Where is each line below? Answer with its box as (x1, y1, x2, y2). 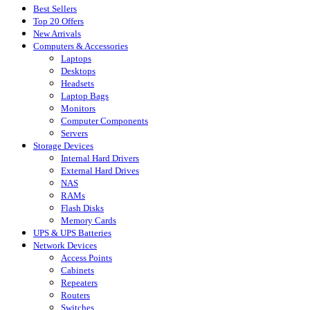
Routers (61, 290, 90, 300)
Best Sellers (33, 3, 77, 14)
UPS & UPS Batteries (33, 228, 111, 238)
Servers (61, 128, 88, 138)
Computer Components (61, 116, 148, 126)
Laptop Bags (61, 91, 109, 101)
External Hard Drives (61, 165, 139, 176)
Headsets (61, 78, 94, 89)
